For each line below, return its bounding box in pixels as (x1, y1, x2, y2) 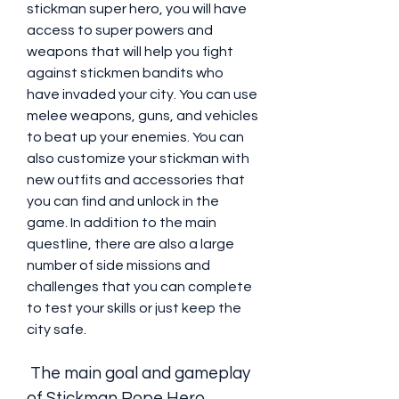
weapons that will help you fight (27, 45, 233, 59)
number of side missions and (27, 258, 210, 273)
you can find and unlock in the (27, 194, 219, 208)
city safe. (27, 322, 86, 337)
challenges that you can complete (27, 280, 252, 294)
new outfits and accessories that (27, 173, 245, 187)
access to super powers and (27, 23, 213, 37)
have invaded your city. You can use (27, 87, 257, 102)
